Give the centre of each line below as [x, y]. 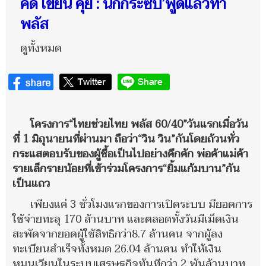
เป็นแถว [31, 183]
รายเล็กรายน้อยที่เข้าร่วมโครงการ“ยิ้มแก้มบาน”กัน [126, 169]
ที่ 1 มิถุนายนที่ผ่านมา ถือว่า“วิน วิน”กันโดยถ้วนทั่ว [126, 139]
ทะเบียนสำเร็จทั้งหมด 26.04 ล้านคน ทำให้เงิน [117, 249]
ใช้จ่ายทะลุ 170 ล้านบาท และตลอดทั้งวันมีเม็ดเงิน [126, 219]
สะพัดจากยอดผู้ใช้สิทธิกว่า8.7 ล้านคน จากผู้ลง [118, 234]
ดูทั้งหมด [41, 48]
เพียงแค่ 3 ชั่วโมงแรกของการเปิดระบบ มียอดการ [141, 204]
